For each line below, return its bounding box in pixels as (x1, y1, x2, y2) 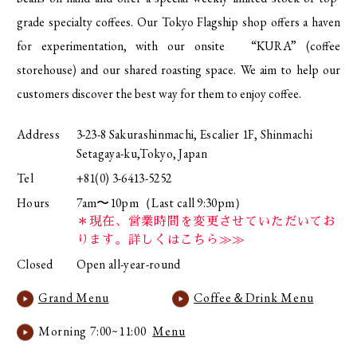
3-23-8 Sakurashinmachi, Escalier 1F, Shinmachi (76, 125, 312, 143)
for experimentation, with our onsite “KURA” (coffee (16, 37, 341, 54)
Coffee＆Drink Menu (194, 289, 314, 307)
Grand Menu (37, 289, 109, 307)
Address (16, 125, 61, 143)
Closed (16, 256, 53, 273)
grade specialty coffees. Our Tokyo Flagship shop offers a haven (16, 13, 341, 30)
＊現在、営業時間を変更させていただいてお (76, 215, 336, 229)
